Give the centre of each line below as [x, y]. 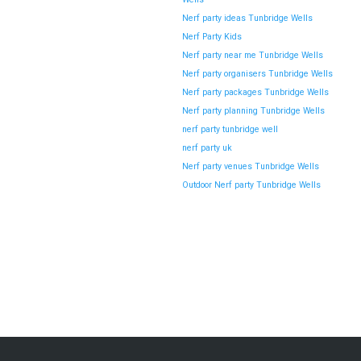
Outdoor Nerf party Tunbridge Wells [251, 185]
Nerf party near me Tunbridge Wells [252, 55]
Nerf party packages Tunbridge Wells [255, 92]
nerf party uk [207, 147]
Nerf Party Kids [212, 36]
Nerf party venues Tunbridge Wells [250, 166]
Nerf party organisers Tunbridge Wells [257, 73]
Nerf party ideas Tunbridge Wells [247, 18]
